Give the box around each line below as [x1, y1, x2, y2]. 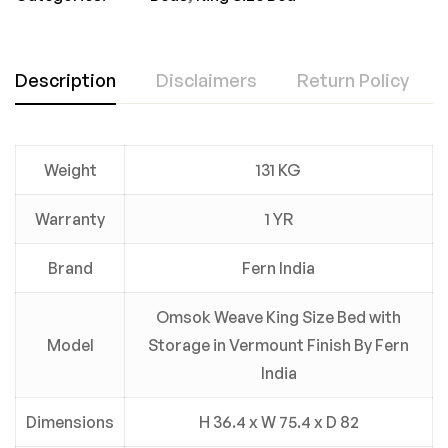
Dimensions [26, 412, 114, 432]
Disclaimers [156, 69, 257, 91]
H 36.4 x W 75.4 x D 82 [198, 412, 359, 432]
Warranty [35, 209, 105, 229]
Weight [43, 160, 97, 180]
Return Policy [297, 69, 409, 91]
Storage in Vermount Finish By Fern [148, 335, 409, 355]
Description [15, 69, 116, 91]
